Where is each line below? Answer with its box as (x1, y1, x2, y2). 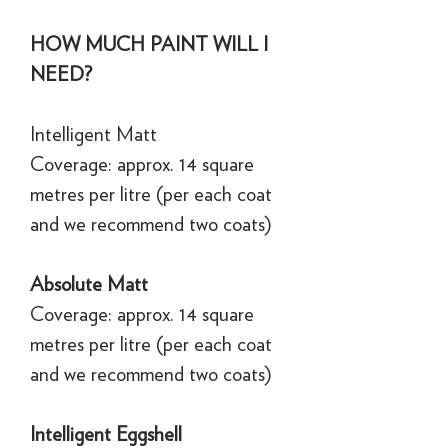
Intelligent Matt (30, 121, 157, 146)
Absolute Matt (30, 271, 148, 296)
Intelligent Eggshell (30, 421, 182, 446)
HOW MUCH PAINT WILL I (30, 31, 268, 56)
